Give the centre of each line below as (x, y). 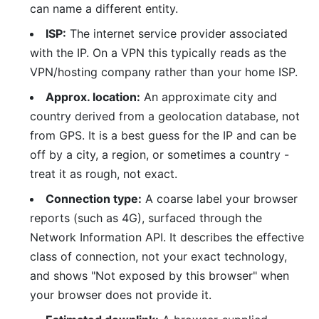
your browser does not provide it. (120, 295)
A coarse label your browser (219, 199)
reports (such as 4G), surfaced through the (146, 218)
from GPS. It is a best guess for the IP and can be (163, 136)
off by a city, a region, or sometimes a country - (159, 155)
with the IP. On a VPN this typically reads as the (158, 53)
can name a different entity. (104, 9)
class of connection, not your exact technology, (158, 257)
